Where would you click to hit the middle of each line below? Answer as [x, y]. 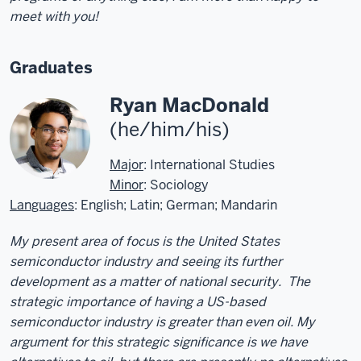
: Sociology [176, 185]
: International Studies [209, 164]
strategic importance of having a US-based [138, 301]
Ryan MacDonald [189, 105]
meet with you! [54, 16]
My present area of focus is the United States [145, 241]
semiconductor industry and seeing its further [146, 261]
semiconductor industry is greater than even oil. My [162, 322]
